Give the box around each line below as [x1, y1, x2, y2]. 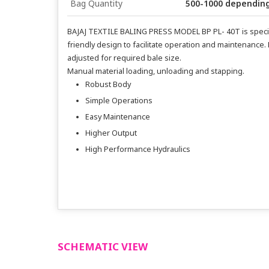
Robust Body [85, 79, 131, 89]
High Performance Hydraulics [85, 144, 190, 154]
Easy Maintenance [85, 112, 150, 122]
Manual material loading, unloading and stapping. [67, 66, 244, 76]
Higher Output [85, 128, 137, 138]
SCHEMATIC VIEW [58, 240, 148, 253]
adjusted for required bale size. [67, 53, 181, 63]
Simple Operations [85, 95, 153, 106]
